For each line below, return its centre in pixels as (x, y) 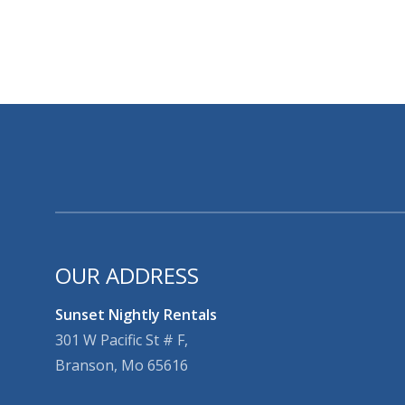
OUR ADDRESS (127, 275)
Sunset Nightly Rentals (136, 315)
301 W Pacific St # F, (122, 340)
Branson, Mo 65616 (122, 365)
